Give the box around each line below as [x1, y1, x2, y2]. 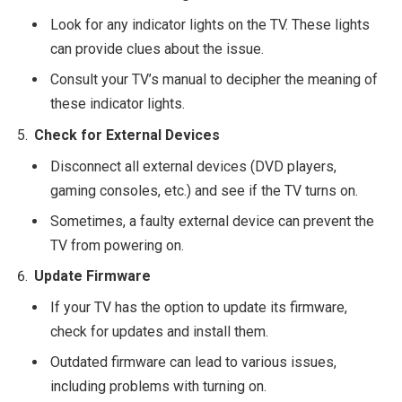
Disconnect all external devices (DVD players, [50, 157, 336, 175]
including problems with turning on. [50, 378, 267, 396]
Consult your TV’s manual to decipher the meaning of [50, 70, 378, 88]
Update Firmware [34, 267, 151, 285]
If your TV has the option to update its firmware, [50, 299, 347, 317]
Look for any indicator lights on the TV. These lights [50, 15, 370, 33]
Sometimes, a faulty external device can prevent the [50, 212, 374, 230]
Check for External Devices [34, 126, 220, 144]
